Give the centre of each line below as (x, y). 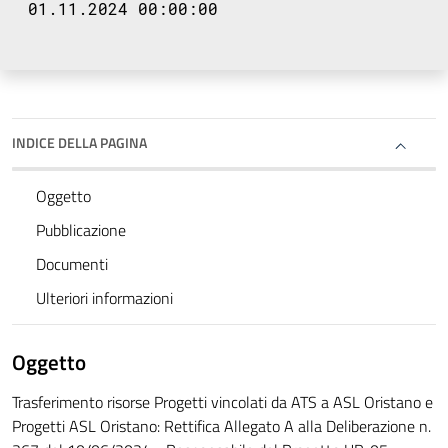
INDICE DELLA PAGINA (79, 143)
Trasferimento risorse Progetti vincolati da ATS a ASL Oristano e (222, 402)
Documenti (72, 264)
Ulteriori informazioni (104, 298)
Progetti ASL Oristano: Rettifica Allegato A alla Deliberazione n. (221, 426)
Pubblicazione (81, 230)
